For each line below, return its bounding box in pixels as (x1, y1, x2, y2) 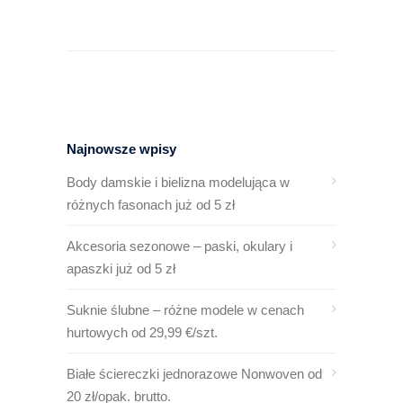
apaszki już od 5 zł (67, 261, 175, 276)
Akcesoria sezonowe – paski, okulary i (67, 238, 292, 254)
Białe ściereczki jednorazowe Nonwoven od (67, 366, 322, 381)
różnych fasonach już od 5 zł (67, 197, 235, 212)
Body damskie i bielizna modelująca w (67, 175, 290, 190)
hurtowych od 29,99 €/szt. (67, 325, 218, 340)
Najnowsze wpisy (67, 141, 176, 157)
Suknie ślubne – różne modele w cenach (67, 302, 304, 318)
